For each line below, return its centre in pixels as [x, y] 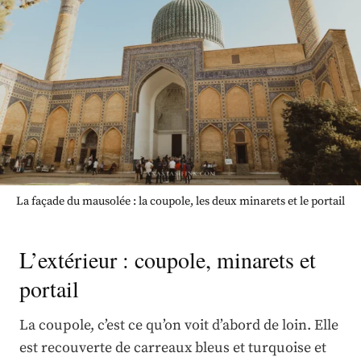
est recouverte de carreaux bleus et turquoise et [173, 348]
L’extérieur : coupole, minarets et [168, 260]
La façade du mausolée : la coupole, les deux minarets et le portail [180, 202]
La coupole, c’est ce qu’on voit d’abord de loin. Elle [179, 326]
